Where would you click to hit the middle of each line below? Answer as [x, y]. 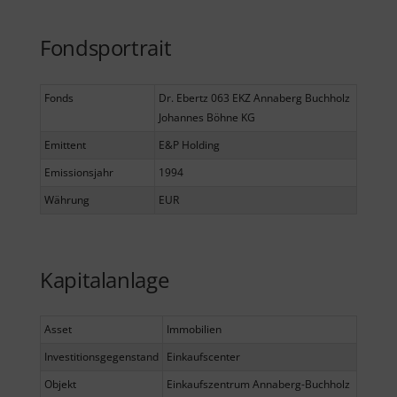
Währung [67, 199]
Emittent [65, 144]
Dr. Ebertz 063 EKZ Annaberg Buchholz [254, 97]
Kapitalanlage [105, 279]
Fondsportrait [106, 48]
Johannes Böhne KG [207, 117]
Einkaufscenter [203, 357]
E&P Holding [189, 144]
